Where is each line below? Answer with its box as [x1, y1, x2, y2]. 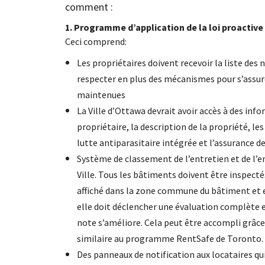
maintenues [76, 88, 125, 101]
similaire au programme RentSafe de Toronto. [76, 232, 263, 244]
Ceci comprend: [64, 35, 127, 47]
